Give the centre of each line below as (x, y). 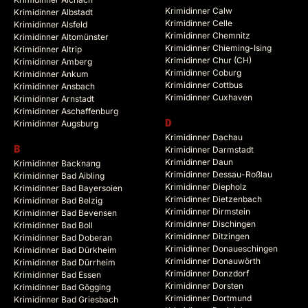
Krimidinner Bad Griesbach (66, 300)
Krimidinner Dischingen (210, 224)
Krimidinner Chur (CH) (208, 60)
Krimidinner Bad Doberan (63, 238)
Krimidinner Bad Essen (57, 275)
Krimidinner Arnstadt (54, 99)
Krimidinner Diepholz (206, 187)
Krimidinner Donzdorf (207, 274)
